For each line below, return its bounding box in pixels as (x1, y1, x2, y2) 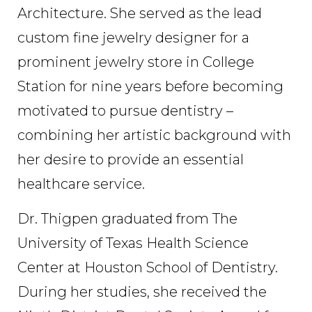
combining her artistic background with (17, 126, 291, 143)
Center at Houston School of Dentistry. (17, 258, 278, 276)
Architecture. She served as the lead (17, 4, 262, 22)
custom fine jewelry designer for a (17, 29, 249, 46)
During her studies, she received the (17, 283, 267, 300)
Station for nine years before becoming (17, 77, 283, 95)
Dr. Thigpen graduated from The (17, 210, 237, 227)
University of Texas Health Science (17, 234, 249, 251)
